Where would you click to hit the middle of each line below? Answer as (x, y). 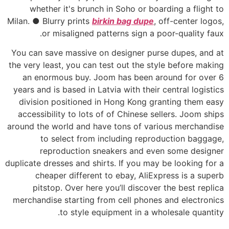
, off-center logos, (189, 21)
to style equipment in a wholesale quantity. (142, 212)
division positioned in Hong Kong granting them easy (121, 102)
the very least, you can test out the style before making (116, 65)
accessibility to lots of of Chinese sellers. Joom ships (121, 114)
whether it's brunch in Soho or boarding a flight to (127, 8)
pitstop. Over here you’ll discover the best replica (128, 188)
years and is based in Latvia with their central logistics (119, 90)
